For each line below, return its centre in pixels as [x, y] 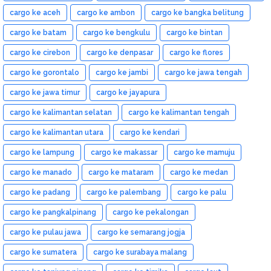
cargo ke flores [196, 52]
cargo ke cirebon [40, 52]
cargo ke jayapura [128, 92]
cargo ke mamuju [204, 152]
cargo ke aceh [35, 12]
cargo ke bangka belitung [198, 12]
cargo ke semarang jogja [141, 232]
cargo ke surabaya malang [140, 252]
